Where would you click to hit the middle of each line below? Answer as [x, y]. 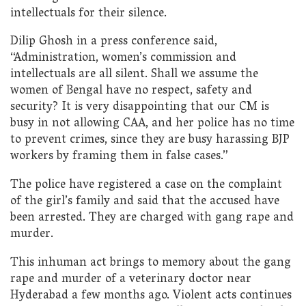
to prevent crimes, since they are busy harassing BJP [150, 141]
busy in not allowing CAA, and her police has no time [152, 124]
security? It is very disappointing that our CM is [140, 108]
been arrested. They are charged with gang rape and [152, 218]
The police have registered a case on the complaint [146, 185]
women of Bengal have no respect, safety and [131, 92]
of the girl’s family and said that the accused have [145, 201]
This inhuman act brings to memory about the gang [151, 263]
